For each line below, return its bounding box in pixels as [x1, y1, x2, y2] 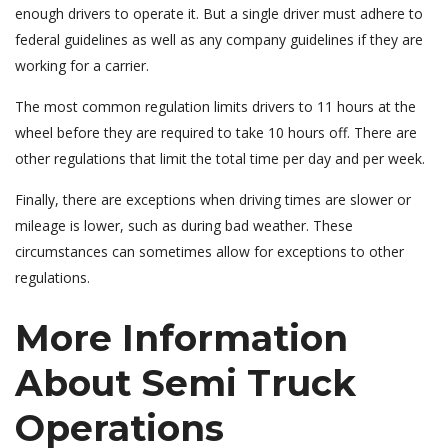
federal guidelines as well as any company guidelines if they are [15, 29, 423, 49]
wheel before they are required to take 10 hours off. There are [15, 122, 417, 142]
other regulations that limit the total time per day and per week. [15, 148, 429, 168]
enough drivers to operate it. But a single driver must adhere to [15, 3, 423, 23]
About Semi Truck [15, 360, 356, 405]
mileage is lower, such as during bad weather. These [15, 215, 353, 235]
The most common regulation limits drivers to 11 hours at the [15, 96, 416, 116]
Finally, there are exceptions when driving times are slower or [15, 189, 411, 209]
